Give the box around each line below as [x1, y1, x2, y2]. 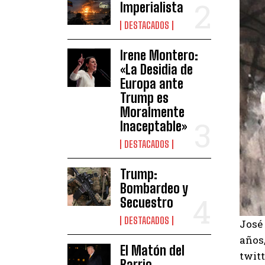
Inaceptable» [119, 118, 187, 134]
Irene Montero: [119, 47, 198, 63]
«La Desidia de [119, 61, 193, 77]
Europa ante [119, 75, 183, 92]
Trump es [119, 89, 169, 106]
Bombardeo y [119, 180, 188, 196]
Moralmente [119, 104, 185, 120]
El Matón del [119, 242, 185, 258]
